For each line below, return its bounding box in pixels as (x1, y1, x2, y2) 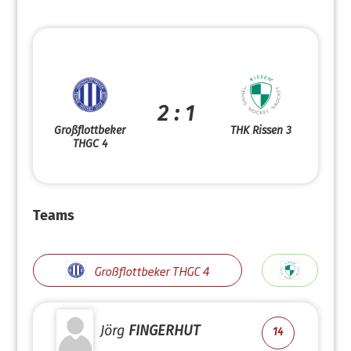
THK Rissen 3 (230, 124, 292, 137)
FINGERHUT (128, 322, 201, 339)
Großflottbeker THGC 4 (93, 262, 209, 279)
